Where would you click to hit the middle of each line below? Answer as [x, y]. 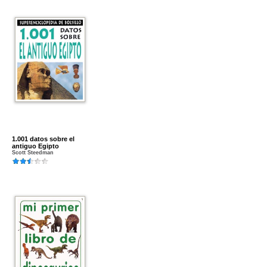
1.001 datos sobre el [43, 139]
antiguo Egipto [35, 146]
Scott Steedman [33, 153]
